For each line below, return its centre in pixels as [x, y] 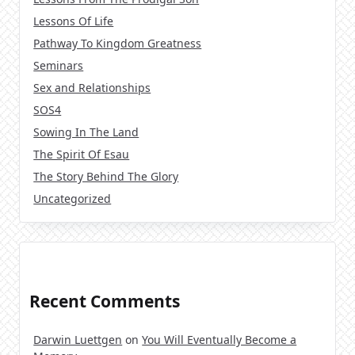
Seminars [59, 66]
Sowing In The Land [86, 132]
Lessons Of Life [74, 21]
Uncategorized [73, 199]
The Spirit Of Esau [82, 155]
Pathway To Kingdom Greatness [118, 44]
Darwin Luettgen [78, 340]
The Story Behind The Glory [106, 177]
